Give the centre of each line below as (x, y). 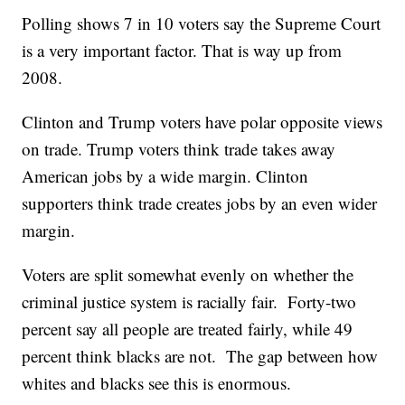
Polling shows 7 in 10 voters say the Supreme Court (202, 24)
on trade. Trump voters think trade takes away (179, 149)
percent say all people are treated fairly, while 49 (188, 329)
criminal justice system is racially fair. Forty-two (189, 302)
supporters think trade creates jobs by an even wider (200, 203)
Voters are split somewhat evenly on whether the (188, 275)
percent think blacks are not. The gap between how (200, 356)
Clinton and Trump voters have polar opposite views (202, 122)
